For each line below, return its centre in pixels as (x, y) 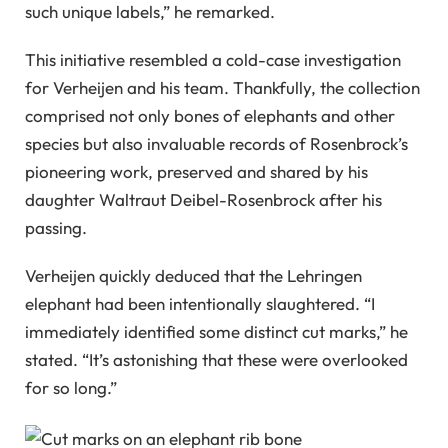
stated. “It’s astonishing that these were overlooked (216, 360)
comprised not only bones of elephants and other (210, 115)
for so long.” (71, 388)
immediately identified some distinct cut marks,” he (216, 332)
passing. (56, 227)
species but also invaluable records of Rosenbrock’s (216, 143)
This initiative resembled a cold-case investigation (213, 59)
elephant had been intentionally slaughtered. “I (200, 304)
